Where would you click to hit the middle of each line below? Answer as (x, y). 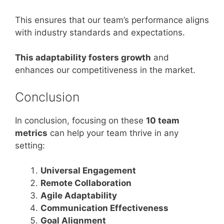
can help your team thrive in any (113, 133)
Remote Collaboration (86, 183)
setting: (30, 145)
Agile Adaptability (79, 195)
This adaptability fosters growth (83, 57)
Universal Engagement (88, 170)
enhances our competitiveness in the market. (105, 70)
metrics (31, 133)
